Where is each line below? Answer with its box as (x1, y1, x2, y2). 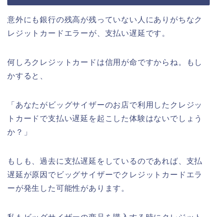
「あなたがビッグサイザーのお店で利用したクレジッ (7, 100, 203, 109)
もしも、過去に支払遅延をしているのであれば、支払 (7, 156, 203, 165)
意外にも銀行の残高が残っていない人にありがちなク (7, 15, 203, 24)
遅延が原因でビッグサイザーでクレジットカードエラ (7, 170, 203, 179)
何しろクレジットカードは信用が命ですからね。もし (7, 58, 203, 66)
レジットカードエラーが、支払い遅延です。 (7, 29, 170, 37)
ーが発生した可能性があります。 (7, 184, 129, 192)
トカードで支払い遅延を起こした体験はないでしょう (7, 114, 203, 123)
